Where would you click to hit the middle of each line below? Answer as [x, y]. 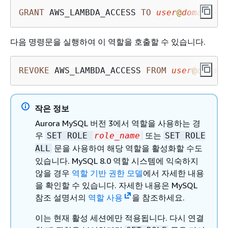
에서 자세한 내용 [174, 173]
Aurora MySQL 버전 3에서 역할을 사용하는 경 [118, 123]
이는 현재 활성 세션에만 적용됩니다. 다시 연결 [120, 218]
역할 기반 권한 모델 [107, 173]
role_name [117, 135]
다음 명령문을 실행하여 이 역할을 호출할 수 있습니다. [108, 41]
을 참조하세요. [158, 197]
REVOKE [34, 70]
